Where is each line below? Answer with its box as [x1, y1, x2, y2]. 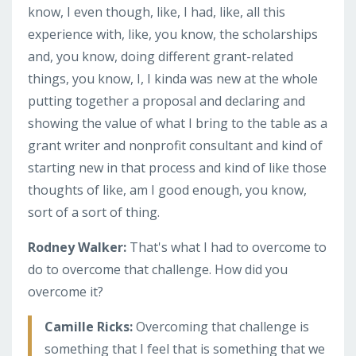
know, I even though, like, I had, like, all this [28, 2, 285, 21]
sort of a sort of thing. [28, 203, 163, 221]
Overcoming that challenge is [136, 317, 309, 335]
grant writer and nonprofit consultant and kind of [28, 136, 323, 154]
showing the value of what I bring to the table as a [28, 114, 327, 132]
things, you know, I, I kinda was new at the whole [28, 69, 318, 87]
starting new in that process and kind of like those [28, 158, 327, 176]
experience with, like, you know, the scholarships [28, 25, 318, 43]
